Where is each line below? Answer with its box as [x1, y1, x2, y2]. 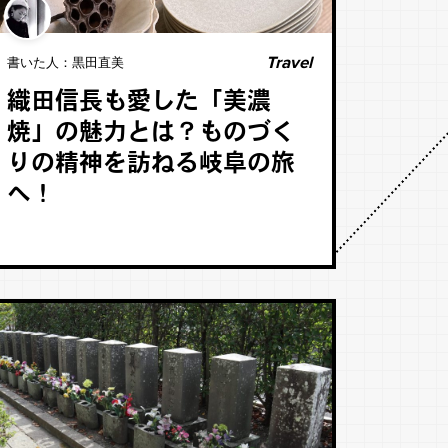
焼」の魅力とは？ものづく [6, 122, 295, 146]
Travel [265, 52, 312, 73]
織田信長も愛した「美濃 [6, 91, 271, 115]
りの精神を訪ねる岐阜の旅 [6, 153, 295, 177]
